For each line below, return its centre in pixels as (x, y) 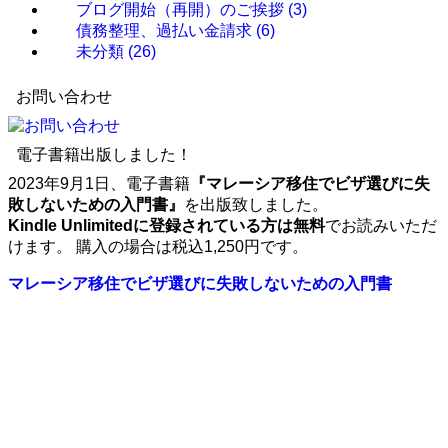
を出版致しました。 (256, 205)
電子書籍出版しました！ (104, 155)
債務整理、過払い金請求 (166, 31)
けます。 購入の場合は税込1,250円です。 (158, 247)
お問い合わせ (64, 97)
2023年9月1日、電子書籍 (99, 184)
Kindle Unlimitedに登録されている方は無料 (166, 226)
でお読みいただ (381, 226)
